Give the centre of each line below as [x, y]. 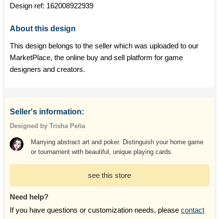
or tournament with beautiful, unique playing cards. [102, 152]
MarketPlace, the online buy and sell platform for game [96, 57]
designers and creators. [47, 69]
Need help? [29, 197]
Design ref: [28, 6]
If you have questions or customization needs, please [95, 210]
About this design [43, 29]
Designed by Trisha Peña [47, 126]
